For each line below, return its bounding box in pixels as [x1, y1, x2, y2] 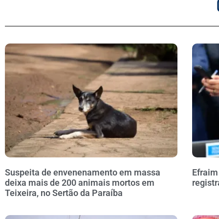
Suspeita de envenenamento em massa [5, 167, 160, 178]
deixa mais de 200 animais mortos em [5, 177, 154, 188]
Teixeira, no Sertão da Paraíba [5, 188, 123, 198]
